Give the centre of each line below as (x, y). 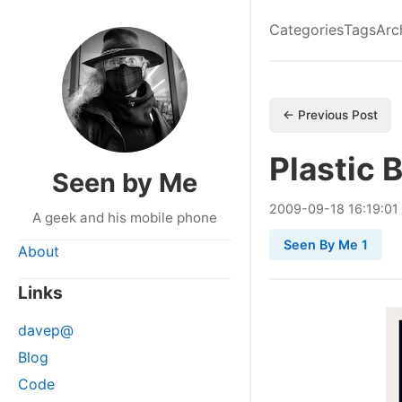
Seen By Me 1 (326, 245)
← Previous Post (330, 115)
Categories (306, 30)
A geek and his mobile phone (125, 218)
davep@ (46, 330)
